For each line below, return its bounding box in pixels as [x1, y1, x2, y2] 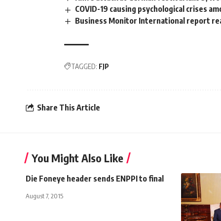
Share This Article [37, 103, 100, 113]
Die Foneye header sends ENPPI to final [26, 173, 164, 184]
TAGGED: [71, 62, 97, 71]
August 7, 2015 [26, 191, 63, 200]
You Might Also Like [32, 150, 123, 165]
